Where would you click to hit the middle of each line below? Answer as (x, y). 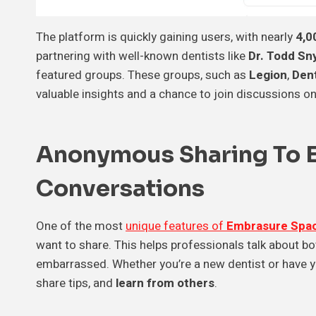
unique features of (176, 226)
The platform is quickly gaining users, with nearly (166, 37)
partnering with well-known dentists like (142, 56)
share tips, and (76, 284)
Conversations (120, 189)
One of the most (81, 226)
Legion (268, 75)
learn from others (165, 284)
